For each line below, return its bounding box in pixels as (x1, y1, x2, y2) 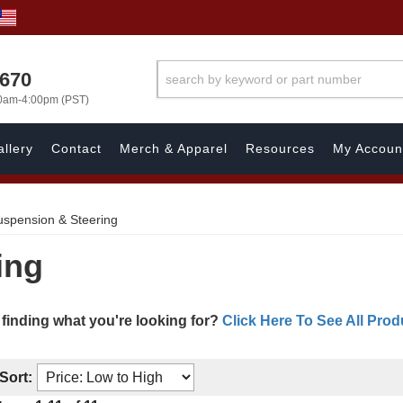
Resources (246, 141, 315, 156)
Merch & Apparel (120, 141, 228, 156)
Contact (51, 141, 102, 156)
